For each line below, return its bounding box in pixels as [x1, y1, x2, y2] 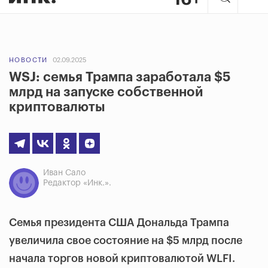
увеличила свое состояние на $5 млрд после [9, 235, 242, 246]
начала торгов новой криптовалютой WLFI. [9, 253, 235, 264]
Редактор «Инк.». [43, 179, 111, 187]
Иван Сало [43, 169, 86, 177]
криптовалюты [9, 100, 105, 114]
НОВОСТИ [9, 57, 48, 63]
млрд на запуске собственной [9, 86, 203, 99]
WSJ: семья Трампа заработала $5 [9, 71, 231, 84]
